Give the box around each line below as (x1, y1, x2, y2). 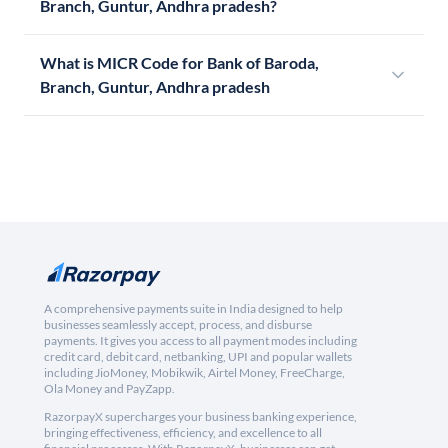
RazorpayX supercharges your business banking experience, (44, 409, 357, 425)
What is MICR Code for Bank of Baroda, (40, 53, 319, 73)
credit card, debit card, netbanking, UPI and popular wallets (44, 349, 352, 365)
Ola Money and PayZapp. (44, 381, 175, 397)
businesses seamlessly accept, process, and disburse (44, 317, 312, 333)
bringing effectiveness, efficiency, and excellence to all (44, 425, 322, 441)
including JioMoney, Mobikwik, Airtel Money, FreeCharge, (44, 365, 345, 381)
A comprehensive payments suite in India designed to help (44, 301, 343, 317)
